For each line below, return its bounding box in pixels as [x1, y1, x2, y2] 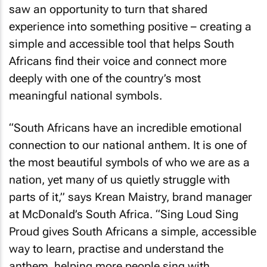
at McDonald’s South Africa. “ [9, 207, 160, 221]
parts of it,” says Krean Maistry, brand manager [9, 190, 252, 204]
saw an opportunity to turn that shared [9, 2, 207, 16]
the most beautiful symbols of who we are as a [9, 156, 250, 169]
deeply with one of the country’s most [9, 71, 201, 85]
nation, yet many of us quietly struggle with [9, 173, 230, 187]
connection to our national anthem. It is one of [9, 138, 247, 152]
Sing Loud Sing [160, 207, 238, 221]
